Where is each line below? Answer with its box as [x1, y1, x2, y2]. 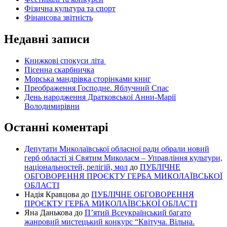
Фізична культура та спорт [24, 4, 116, 13]
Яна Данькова [24, 208, 72, 217]
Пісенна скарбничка [24, 65, 94, 74]
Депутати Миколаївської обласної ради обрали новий [24, 144, 209, 154]
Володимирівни [24, 101, 80, 110]
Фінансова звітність [24, 13, 93, 22]
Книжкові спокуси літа [24, 56, 106, 65]
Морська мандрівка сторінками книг [24, 74, 151, 83]
